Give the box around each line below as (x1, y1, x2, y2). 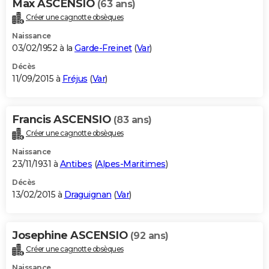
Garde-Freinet (74, 42, 132, 53)
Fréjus (62, 73, 88, 84)
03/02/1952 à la (12, 42, 74, 53)
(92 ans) (130, 229, 169, 241)
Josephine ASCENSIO (12, 228, 130, 242)
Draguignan (64, 189, 112, 200)
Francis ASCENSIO (12, 112, 113, 126)
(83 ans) (113, 113, 152, 125)
